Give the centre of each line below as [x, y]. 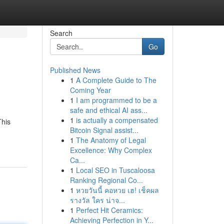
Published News [75, 70]
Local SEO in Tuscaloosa [115, 170]
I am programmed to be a [116, 100]
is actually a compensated [117, 120]
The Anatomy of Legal [111, 140]
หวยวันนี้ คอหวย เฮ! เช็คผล [117, 190]
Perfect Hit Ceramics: [109, 210]
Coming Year [90, 90]
